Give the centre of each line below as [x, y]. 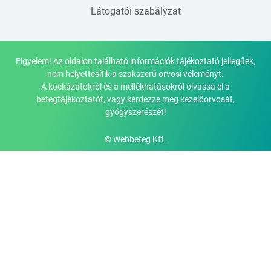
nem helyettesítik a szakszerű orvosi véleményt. [135, 73]
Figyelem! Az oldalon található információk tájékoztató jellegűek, [135, 61]
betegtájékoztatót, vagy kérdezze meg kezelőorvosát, [135, 99]
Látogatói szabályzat [135, 11]
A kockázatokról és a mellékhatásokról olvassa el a [135, 86]
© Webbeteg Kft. [135, 139]
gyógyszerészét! [135, 112]
